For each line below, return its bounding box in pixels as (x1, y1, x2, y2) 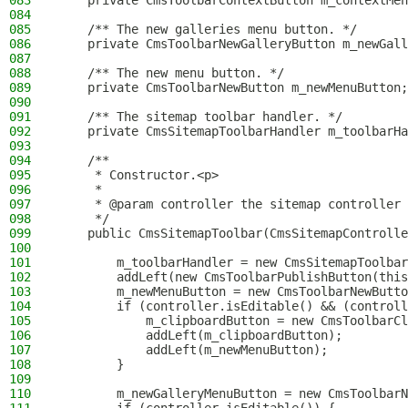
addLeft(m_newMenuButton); (58, 342, 328, 357)
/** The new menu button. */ (58, 66, 284, 80)
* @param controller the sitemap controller (58, 197, 401, 211)
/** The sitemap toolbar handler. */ (58, 109, 342, 124)
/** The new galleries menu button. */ (58, 22, 357, 36)
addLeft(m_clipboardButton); (58, 328, 342, 342)
